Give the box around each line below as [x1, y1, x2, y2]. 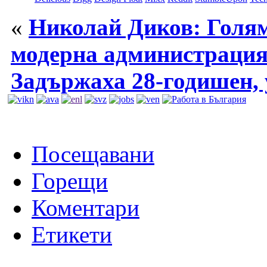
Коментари [32, 194, 139, 221]
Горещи [32, 167, 108, 194]
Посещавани [32, 141, 154, 167]
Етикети [32, 221, 112, 247]
